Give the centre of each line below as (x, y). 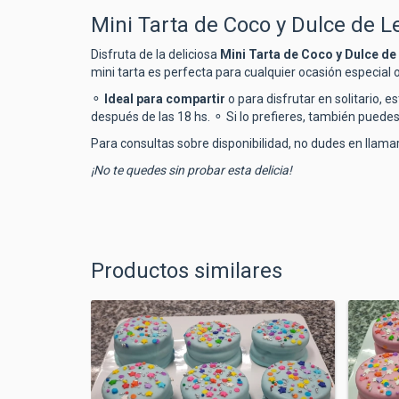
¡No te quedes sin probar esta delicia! (191, 170)
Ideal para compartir (165, 98)
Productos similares (187, 270)
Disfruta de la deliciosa (155, 54)
